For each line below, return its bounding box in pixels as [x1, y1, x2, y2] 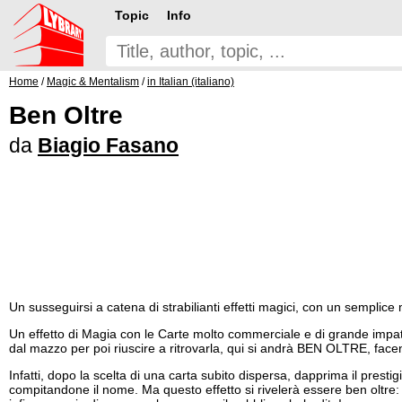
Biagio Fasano [38, 134, 179, 157]
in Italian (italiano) [147, 75, 234, 88]
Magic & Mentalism [47, 75, 139, 88]
